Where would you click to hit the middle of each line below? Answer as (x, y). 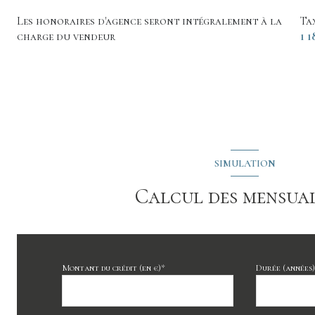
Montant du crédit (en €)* (114, 268)
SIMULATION (245, 163)
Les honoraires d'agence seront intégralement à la (149, 21)
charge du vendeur (66, 37)
